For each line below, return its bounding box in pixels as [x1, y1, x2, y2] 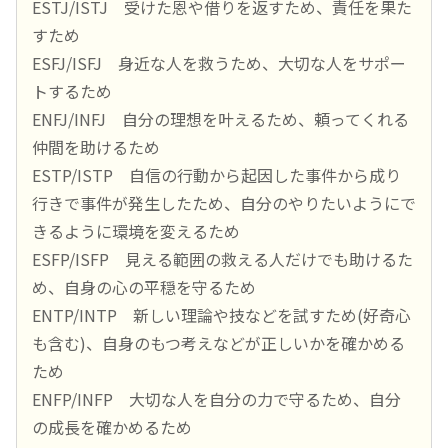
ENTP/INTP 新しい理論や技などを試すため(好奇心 [32, 303, 411, 328]
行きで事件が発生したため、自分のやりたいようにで [32, 191, 416, 216]
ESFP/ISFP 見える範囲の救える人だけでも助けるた [32, 247, 413, 272]
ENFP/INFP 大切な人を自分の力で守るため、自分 [32, 387, 401, 412]
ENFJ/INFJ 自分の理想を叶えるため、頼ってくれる [32, 107, 409, 132]
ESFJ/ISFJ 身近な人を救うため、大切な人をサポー [32, 51, 406, 76]
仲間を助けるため [32, 135, 160, 160]
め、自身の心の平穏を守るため [32, 275, 256, 300]
